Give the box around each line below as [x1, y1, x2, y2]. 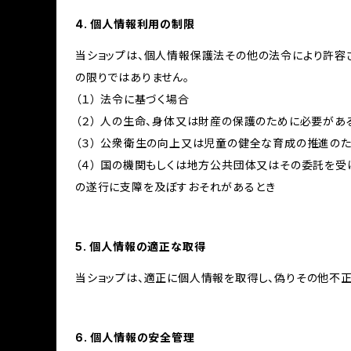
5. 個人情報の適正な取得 [75, 240, 206, 253]
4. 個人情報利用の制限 [75, 17, 195, 31]
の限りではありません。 [75, 71, 190, 84]
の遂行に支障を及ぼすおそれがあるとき [75, 180, 276, 194]
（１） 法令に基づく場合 [75, 92, 190, 106]
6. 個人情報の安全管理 [75, 331, 195, 344]
